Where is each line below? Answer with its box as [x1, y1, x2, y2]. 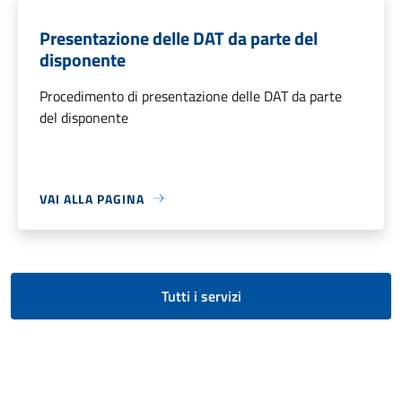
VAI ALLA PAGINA [39, 188, 144, 208]
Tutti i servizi [161, 284, 241, 307]
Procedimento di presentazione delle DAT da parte [39, 84, 342, 107]
